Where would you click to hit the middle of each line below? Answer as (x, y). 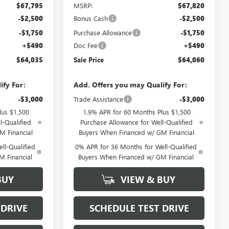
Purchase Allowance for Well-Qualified (137, 122)
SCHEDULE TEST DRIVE (139, 208)
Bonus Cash (91, 18)
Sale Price (89, 59)
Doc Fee (86, 45)
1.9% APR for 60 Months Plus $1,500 (136, 111)
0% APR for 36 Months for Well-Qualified (136, 146)
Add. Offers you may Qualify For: (131, 84)
